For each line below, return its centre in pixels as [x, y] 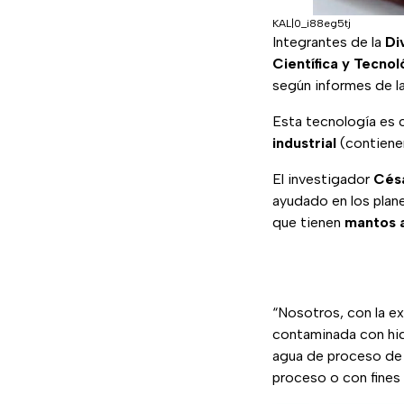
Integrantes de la [329, 42]
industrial [304, 143]
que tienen [308, 223]
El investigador [323, 179]
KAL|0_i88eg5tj [312, 24]
